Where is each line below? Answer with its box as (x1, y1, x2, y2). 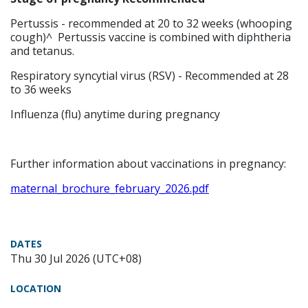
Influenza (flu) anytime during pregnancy (10, 107, 220, 122)
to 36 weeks (10, 82, 71, 97)
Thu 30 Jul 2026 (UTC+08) (10, 251, 142, 266)
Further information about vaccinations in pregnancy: (10, 156, 289, 171)
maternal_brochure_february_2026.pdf (10, 181, 209, 196)
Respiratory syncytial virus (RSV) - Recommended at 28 (10, 68, 289, 83)
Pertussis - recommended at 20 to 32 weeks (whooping (10, 16, 292, 31)
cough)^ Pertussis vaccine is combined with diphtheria (10, 30, 291, 45)
